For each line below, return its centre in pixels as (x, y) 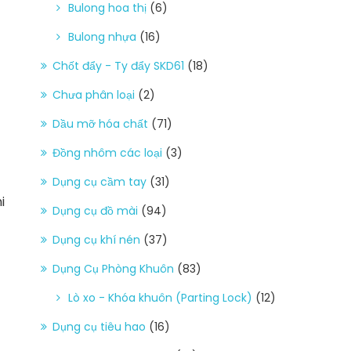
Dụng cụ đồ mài (95, 210)
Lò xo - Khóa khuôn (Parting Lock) (160, 297)
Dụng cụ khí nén (96, 239)
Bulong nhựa (102, 36)
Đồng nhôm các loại (107, 152)
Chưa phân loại (94, 94)
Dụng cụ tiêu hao (99, 326)
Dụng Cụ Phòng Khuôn (113, 268)
